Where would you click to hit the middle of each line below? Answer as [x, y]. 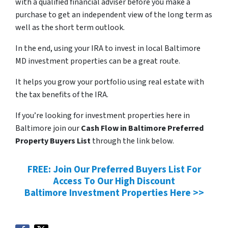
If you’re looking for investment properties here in [103, 115]
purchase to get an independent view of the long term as [114, 15]
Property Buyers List [53, 141]
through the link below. [132, 141]
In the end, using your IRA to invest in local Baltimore [108, 48]
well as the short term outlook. [70, 27]
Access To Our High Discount [114, 181]
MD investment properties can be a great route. [98, 61]
